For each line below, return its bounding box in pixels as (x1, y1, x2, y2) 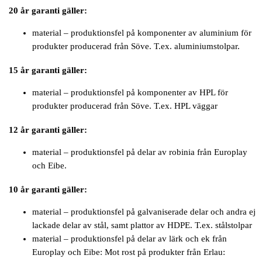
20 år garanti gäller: (9, 5, 87, 15)
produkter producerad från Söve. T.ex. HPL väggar (32, 101, 218, 111)
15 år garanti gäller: (9, 65, 87, 75)
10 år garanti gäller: (9, 184, 87, 194)
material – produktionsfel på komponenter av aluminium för (32, 27, 251, 37)
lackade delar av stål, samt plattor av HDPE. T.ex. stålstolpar (32, 220, 252, 230)
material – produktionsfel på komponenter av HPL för (32, 87, 228, 97)
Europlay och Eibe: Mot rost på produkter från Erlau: (32, 247, 225, 257)
